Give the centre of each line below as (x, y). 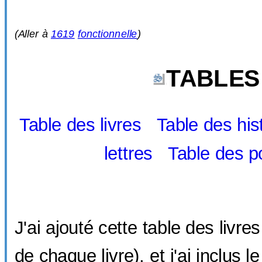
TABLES (213, 78)
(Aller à (32, 34)
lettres (128, 153)
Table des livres (80, 125)
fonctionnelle (107, 34)
